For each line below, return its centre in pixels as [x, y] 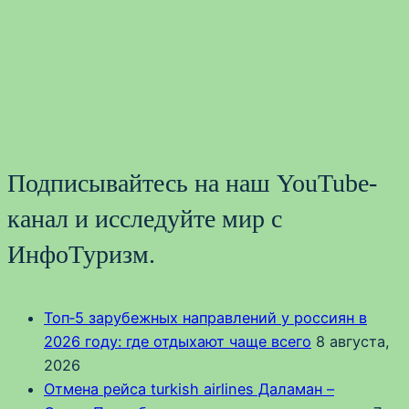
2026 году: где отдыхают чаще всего [178, 342]
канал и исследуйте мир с [145, 218]
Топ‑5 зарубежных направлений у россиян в [205, 318]
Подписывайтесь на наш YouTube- [192, 183]
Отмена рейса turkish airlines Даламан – [189, 389]
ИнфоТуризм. [81, 254]
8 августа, [353, 342]
